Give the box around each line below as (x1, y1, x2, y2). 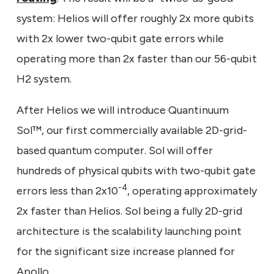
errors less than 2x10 (17, 183, 118, 198)
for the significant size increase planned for (17, 244, 235, 258)
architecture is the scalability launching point (17, 224, 242, 238)
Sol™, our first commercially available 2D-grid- (17, 123, 247, 137)
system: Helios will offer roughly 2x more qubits (17, 11, 254, 25)
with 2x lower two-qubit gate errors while (17, 31, 224, 45)
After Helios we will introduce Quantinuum (17, 103, 229, 117)
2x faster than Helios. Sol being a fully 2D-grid (17, 204, 242, 218)
